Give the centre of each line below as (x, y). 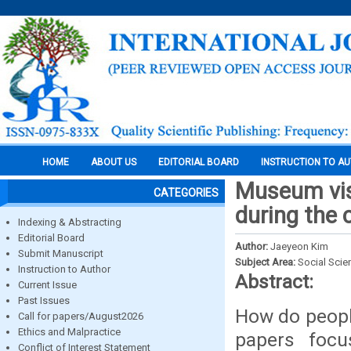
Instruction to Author (64, 269)
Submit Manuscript (61, 253)
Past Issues (44, 300)
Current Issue (47, 285)
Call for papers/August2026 (81, 316)
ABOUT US (114, 162)
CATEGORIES (186, 193)
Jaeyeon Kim (299, 246)
